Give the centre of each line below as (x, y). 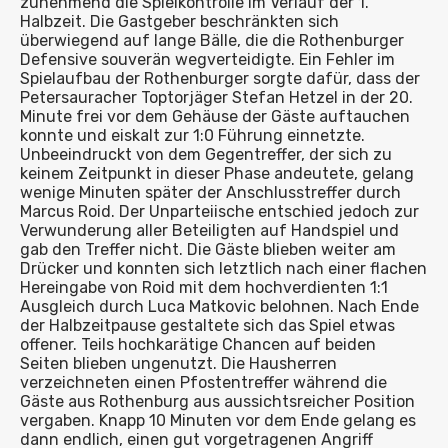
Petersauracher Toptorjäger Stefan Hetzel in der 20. (216, 97)
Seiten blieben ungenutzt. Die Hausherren (178, 363)
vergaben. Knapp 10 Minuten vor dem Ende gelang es (218, 420)
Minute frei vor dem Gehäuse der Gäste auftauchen (215, 116)
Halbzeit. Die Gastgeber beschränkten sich (179, 21)
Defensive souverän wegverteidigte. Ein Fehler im (207, 59)
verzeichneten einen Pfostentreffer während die (203, 382)
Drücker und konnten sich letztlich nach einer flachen (223, 268)
